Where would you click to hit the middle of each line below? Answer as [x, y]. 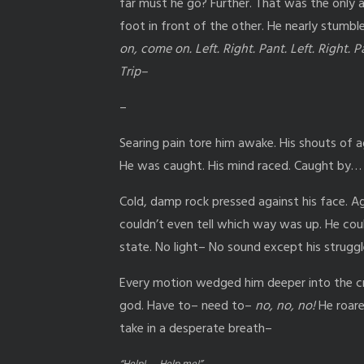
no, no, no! [285, 306]
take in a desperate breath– [196, 329]
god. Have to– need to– [187, 306]
